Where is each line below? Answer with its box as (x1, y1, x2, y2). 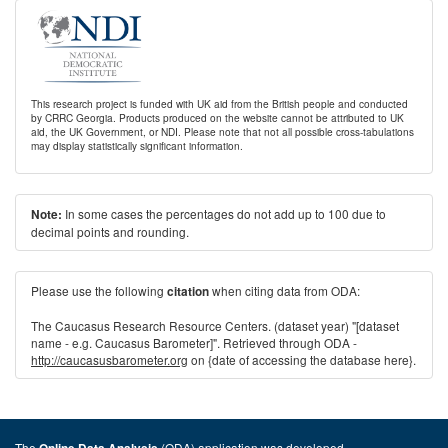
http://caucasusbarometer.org (31, 351, 188, 368)
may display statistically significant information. (31, 138, 243, 153)
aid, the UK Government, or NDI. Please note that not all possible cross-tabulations (31, 124, 414, 139)
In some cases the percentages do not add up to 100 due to (62, 205, 386, 222)
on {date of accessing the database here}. (188, 351, 416, 368)
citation (167, 283, 209, 300)
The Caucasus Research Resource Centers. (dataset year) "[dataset (31, 317, 399, 334)
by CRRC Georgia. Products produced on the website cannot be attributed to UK (31, 110, 404, 125)
